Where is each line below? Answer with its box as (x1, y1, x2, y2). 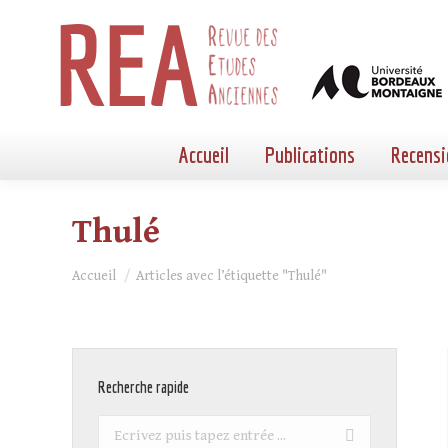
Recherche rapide (98, 378, 189, 396)
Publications (265, 142, 355, 167)
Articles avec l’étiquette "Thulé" (136, 268, 327, 284)
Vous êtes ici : (72, 258, 167, 277)
